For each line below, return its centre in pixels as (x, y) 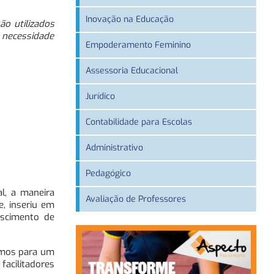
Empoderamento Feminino (138, 45)
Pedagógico (108, 174)
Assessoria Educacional (131, 71)
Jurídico (100, 97)
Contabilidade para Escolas (139, 122)
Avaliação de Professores (135, 199)
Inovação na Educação (129, 20)
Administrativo (114, 148)
